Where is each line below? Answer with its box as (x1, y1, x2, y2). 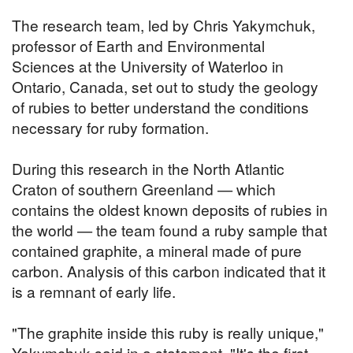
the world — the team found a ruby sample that (12, 219, 327, 241)
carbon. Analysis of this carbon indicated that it (12, 260, 325, 282)
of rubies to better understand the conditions (12, 96, 309, 118)
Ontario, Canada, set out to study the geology (12, 76, 318, 98)
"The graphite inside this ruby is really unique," (12, 321, 324, 344)
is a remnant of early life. (12, 281, 176, 303)
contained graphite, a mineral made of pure (12, 240, 302, 262)
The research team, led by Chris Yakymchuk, (12, 14, 315, 36)
